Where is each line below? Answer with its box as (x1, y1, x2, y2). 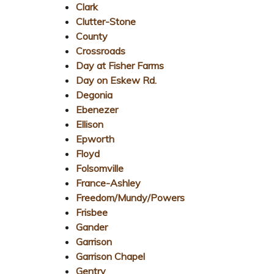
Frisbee (76, 206, 108, 218)
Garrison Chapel (76, 250, 145, 262)
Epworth (76, 132, 114, 145)
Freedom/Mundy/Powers (76, 191, 185, 204)
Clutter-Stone (76, 15, 136, 28)
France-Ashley (76, 176, 141, 189)
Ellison (76, 117, 103, 130)
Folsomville (76, 161, 124, 174)
